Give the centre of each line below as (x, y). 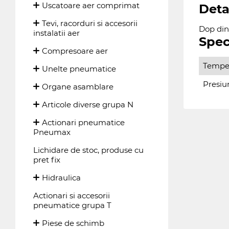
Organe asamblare (78, 87)
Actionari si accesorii (72, 196)
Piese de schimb (73, 223)
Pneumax (52, 132)
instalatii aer (56, 33)
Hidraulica (61, 178)
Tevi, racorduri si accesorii (90, 23)
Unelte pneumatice (79, 69)
